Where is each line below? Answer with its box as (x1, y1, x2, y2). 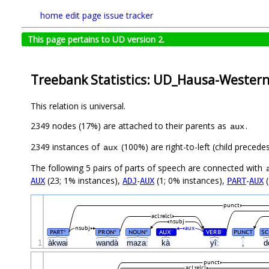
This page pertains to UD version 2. (28, 34, 165, 45)
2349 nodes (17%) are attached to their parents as (31, 120, 229, 132)
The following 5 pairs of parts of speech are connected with (31, 162, 265, 174)
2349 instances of (31, 141, 102, 153)
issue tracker (104, 10, 153, 21)
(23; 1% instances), (45, 175, 122, 187)
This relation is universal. (31, 100, 125, 112)
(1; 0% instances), (154, 175, 227, 187)
